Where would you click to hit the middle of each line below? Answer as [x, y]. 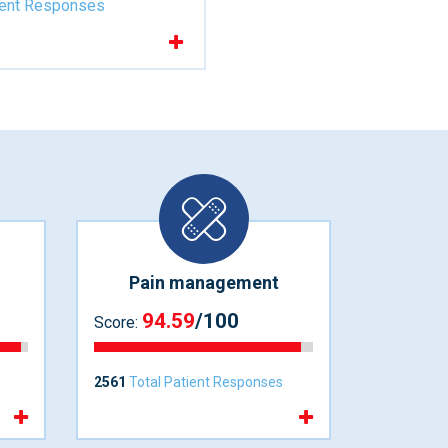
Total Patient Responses [204, 382]
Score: [118, 323]
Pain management [203, 282]
